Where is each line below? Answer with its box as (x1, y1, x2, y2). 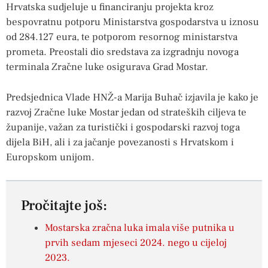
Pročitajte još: (21, 196, 107, 215)
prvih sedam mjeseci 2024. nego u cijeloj (45, 236, 227, 250)
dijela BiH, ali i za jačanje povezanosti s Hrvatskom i (6, 135, 234, 149)
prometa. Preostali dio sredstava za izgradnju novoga (6, 45, 239, 59)
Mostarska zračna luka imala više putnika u (45, 221, 234, 235)
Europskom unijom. (6, 150, 95, 164)
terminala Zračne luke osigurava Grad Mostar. (6, 60, 208, 74)
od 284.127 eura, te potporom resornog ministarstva (6, 31, 237, 44)
